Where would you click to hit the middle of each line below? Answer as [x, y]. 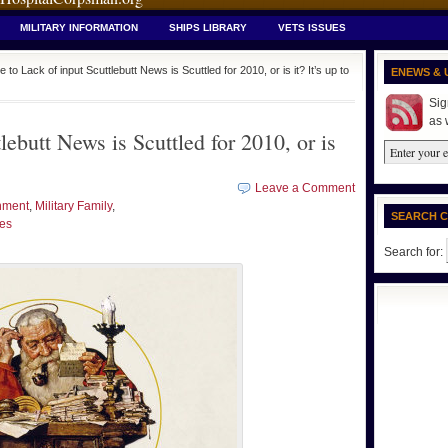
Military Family [73, 206]
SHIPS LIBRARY [208, 27]
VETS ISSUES [312, 27]
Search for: [413, 252]
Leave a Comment [305, 188]
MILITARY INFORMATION [79, 27]
